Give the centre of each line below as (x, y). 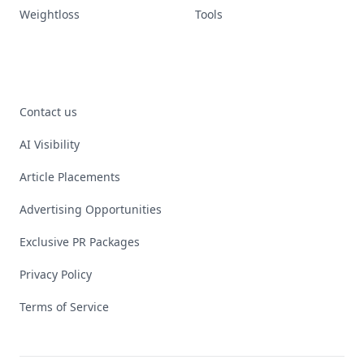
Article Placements (70, 177)
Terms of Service (64, 307)
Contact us (48, 112)
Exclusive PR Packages (80, 242)
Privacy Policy (56, 274)
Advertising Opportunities (91, 209)
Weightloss (50, 14)
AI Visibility (50, 144)
